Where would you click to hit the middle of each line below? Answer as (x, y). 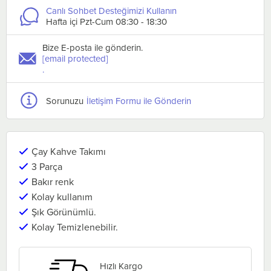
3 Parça (47, 167)
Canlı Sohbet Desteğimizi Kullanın (111, 11)
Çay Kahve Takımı (69, 152)
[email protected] (76, 59)
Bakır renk (53, 182)
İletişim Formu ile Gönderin (139, 100)
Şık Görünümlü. (64, 212)
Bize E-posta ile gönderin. (93, 48)
